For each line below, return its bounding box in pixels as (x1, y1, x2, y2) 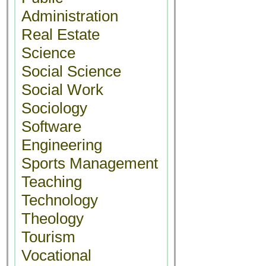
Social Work (21, 81, 103, 99)
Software (21, 118, 81, 135)
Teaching (21, 173, 82, 191)
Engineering (21, 136, 102, 154)
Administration (21, 7, 118, 25)
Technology (21, 191, 98, 209)
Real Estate (21, 26, 100, 43)
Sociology (21, 99, 87, 117)
